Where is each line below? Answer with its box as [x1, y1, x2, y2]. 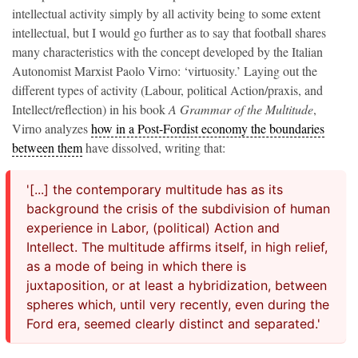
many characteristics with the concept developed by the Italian [12, 43, 323, 61]
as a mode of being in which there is [26, 258, 246, 275]
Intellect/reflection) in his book [12, 101, 169, 118]
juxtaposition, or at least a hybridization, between [26, 277, 327, 294]
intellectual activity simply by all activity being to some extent [12, 5, 320, 22]
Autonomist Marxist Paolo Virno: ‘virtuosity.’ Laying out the [12, 62, 317, 80]
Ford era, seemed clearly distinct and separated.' [26, 316, 320, 332]
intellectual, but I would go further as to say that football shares [12, 24, 326, 42]
